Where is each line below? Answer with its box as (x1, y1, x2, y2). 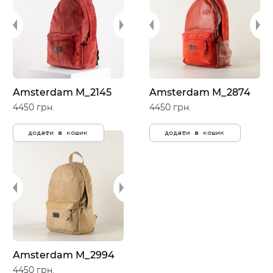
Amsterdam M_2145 (13, 87, 112, 98)
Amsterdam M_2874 (149, 87, 250, 98)
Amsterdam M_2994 (13, 249, 115, 261)
